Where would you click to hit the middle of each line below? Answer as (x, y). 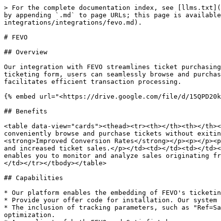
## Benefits (26, 111)
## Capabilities (34, 178)
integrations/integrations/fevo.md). (73, 22)
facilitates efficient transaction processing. (93, 82)
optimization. (30, 215)
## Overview (26, 52)
